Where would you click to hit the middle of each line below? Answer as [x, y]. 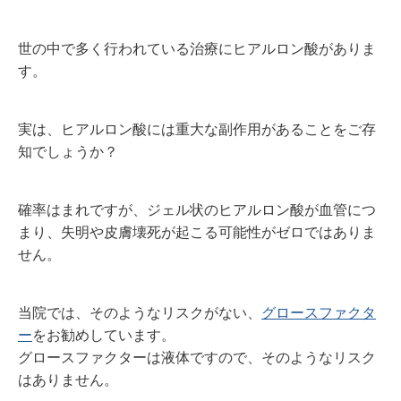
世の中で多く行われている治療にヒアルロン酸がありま [197, 49]
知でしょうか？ [68, 152]
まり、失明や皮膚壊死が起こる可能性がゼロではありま [197, 232]
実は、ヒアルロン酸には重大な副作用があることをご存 [197, 129]
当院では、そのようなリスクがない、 [140, 313]
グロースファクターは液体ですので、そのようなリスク [197, 358]
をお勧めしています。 [104, 335]
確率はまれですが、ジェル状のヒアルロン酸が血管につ [197, 210]
